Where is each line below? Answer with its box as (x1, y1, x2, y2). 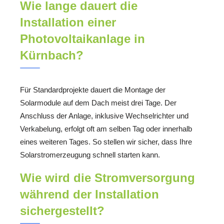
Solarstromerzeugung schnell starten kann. (20, 150, 160, 159)
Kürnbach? (20, 48, 83, 62)
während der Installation (20, 187, 159, 201)
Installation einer (20, 15, 116, 29)
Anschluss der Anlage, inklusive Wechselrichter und (20, 111, 188, 120)
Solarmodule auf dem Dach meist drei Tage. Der (20, 98, 176, 107)
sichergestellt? (20, 204, 104, 217)
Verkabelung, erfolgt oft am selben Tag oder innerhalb (20, 124, 192, 133)
